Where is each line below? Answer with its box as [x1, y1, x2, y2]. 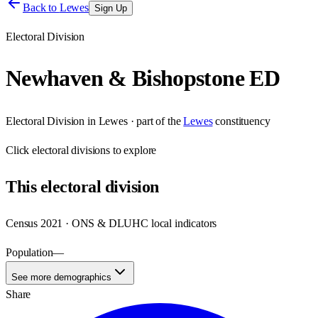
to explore [110, 143, 157, 156]
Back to [23, 1, 60, 13]
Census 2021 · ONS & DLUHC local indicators [6, 216, 217, 229]
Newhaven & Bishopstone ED [6, 65, 280, 92]
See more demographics [11, 271, 111, 283]
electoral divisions [32, 143, 111, 156]
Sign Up [94, 3, 127, 13]
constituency [215, 114, 270, 127]
